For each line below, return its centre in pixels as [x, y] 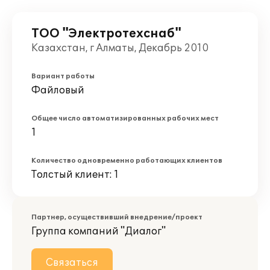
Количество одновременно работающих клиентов [127, 161]
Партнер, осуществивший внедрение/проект [117, 217]
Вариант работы [63, 76]
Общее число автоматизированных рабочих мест [125, 118]
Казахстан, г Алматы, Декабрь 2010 [120, 48]
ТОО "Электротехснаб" [106, 34]
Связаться [72, 263]
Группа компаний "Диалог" [99, 231]
